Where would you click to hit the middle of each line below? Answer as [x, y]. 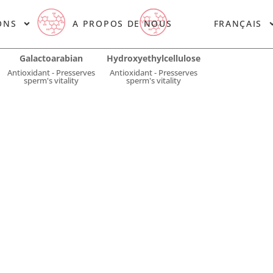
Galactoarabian [51, 58]
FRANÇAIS [238, 23]
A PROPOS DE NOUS [122, 23]
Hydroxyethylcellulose [154, 58]
